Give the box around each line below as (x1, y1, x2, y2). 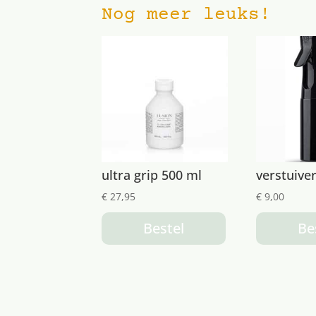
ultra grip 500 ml (102, 166, 202, 184)
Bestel (143, 219, 185, 238)
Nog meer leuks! (102, 5, 272, 26)
